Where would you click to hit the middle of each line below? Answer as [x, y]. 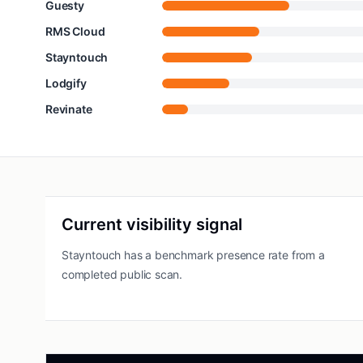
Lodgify [66, 83]
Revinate [69, 109]
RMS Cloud [75, 31]
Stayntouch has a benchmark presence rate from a [193, 255]
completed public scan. [122, 274]
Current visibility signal [152, 224]
